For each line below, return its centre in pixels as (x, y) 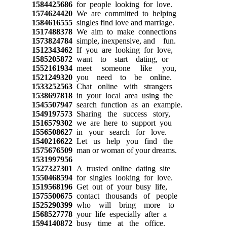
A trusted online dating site (121, 168)
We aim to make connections (124, 31)
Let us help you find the (122, 141)
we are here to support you (122, 123)
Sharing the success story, (121, 113)
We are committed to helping (124, 13)
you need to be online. (122, 77)
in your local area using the (122, 95)
